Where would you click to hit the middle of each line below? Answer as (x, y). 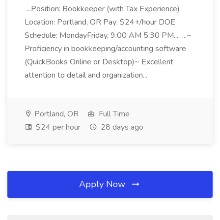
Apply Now (103, 184)
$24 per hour (57, 127)
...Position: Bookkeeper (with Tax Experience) (102, 9)
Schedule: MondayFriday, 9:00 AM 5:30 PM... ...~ (108, 35)
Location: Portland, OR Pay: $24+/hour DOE (100, 22)
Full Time (113, 114)
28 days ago (121, 127)
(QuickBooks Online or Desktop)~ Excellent (99, 62)
